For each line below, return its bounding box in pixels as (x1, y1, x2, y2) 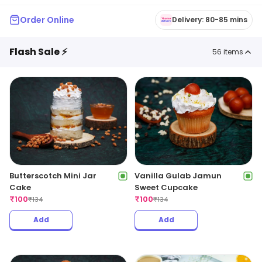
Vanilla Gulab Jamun (135, 170, 222, 181)
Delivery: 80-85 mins (172, 15, 247, 25)
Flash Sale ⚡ (9, 45, 67, 58)
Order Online (20, 14, 74, 26)
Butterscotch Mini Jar (9, 170, 96, 181)
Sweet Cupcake (135, 182, 198, 193)
